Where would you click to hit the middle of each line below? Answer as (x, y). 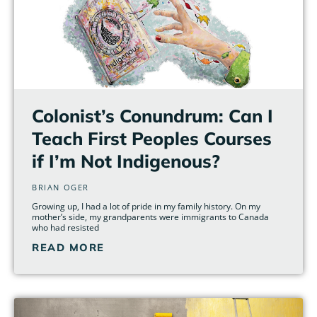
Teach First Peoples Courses (152, 138)
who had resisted (65, 227)
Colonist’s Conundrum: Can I (152, 115)
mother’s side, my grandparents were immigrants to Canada (150, 217)
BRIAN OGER (60, 187)
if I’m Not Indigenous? (126, 161)
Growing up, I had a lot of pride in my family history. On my (146, 206)
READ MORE (68, 247)
